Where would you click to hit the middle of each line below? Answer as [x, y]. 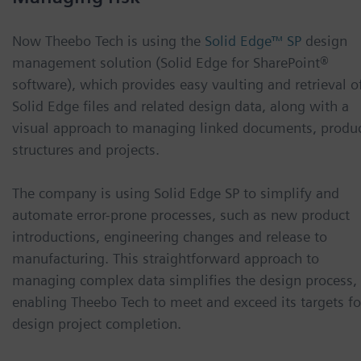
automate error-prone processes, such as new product [181, 215]
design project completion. [97, 324]
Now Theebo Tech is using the [106, 41]
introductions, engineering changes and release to [170, 237]
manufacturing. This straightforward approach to [166, 259]
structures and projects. [86, 150]
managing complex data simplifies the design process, [185, 280]
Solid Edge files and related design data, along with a [180, 106]
